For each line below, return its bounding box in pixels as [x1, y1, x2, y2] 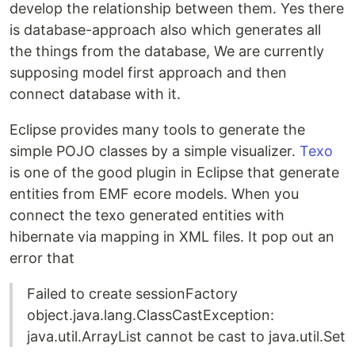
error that [10, 250, 74, 266]
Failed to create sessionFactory [27, 285, 238, 302]
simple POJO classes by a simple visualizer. [10, 143, 300, 159]
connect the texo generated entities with [10, 207, 284, 223]
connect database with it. [10, 86, 181, 102]
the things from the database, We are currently [10, 43, 324, 59]
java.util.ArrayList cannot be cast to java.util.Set [27, 328, 345, 345]
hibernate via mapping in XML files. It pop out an [10, 228, 334, 245]
